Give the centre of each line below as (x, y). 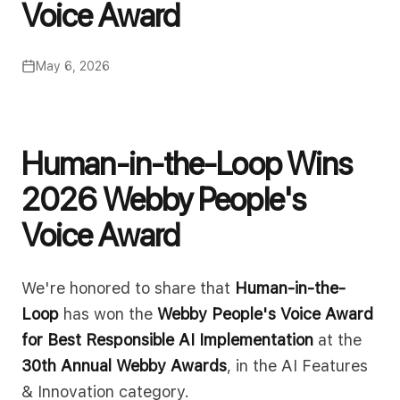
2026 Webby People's (163, 200)
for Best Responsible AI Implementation (167, 340)
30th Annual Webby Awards (124, 366)
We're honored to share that (128, 288)
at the (337, 340)
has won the (108, 314)
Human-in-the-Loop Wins (187, 164)
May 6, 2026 (73, 66)
